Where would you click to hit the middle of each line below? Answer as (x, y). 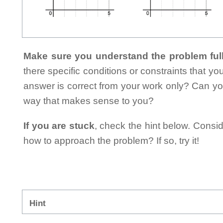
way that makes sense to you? (89, 101)
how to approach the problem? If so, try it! (111, 140)
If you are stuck (59, 125)
